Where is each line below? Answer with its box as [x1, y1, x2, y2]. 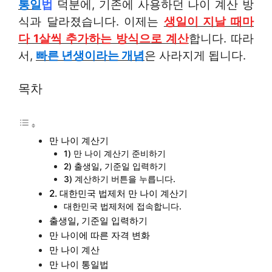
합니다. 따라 [188, 31, 254, 46]
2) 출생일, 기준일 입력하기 [64, 161, 167, 171]
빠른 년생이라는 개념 [36, 48, 144, 63]
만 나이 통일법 [49, 258, 109, 270]
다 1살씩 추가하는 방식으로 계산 [18, 31, 189, 46]
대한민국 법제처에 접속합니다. [64, 201, 182, 211]
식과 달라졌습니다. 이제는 [18, 14, 164, 29]
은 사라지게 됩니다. [144, 48, 246, 63]
